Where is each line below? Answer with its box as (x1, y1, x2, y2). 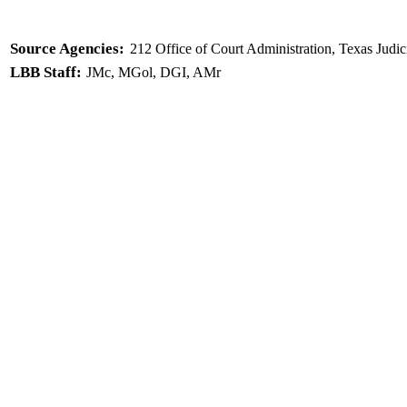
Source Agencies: (10, 40, 124, 57)
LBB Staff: (10, 64, 82, 81)
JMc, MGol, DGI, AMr (86, 65, 221, 80)
